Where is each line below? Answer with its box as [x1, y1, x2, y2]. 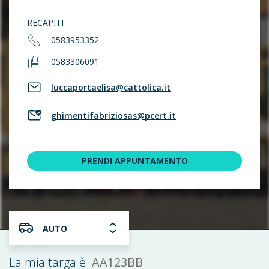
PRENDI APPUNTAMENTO [81, 155, 188, 166]
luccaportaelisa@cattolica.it [51, 82, 171, 93]
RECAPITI [27, 17, 64, 28]
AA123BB [95, 251, 144, 267]
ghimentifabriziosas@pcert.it [51, 110, 176, 121]
